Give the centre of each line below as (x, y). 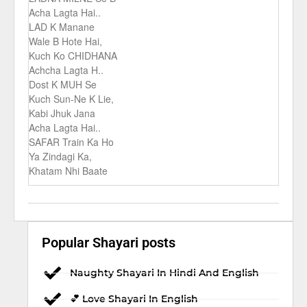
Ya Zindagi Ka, (60, 156)
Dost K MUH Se (63, 84)
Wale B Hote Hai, (65, 41)
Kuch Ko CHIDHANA (73, 56)
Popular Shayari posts (109, 243)
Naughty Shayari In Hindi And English (165, 273)
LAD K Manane (62, 27)
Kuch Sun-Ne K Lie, (71, 99)
